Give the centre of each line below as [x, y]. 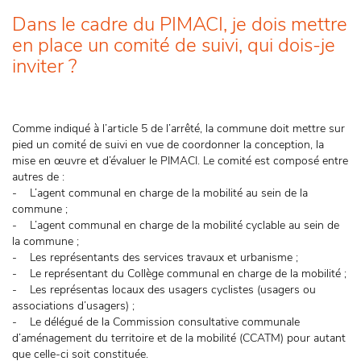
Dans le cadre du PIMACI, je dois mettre [180, 24]
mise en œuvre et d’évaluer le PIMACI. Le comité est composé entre [180, 161]
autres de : [38, 177]
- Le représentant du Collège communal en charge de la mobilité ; [179, 274]
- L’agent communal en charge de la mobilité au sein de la [160, 193]
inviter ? [47, 66]
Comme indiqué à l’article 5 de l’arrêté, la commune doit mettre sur [178, 129]
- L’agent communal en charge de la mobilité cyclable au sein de [176, 225]
